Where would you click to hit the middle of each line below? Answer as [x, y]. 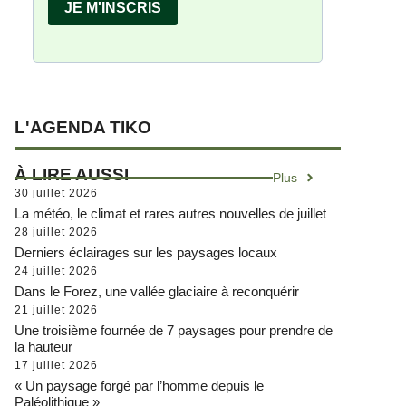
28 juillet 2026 [56, 232]
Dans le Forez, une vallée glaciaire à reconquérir [157, 291]
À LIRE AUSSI [72, 174]
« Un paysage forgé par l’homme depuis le [139, 385]
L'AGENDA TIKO [83, 127]
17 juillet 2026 [56, 365]
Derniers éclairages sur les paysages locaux [146, 252]
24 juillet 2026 [56, 271]
